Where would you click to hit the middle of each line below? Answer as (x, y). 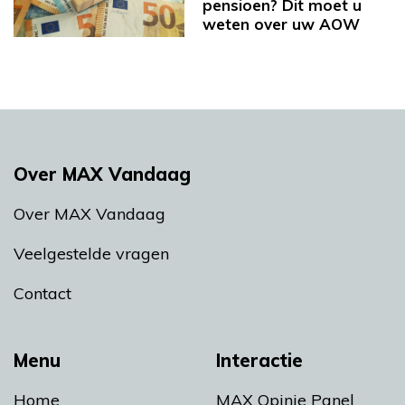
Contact (42, 293)
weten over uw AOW (281, 24)
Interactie (259, 360)
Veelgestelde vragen (91, 253)
